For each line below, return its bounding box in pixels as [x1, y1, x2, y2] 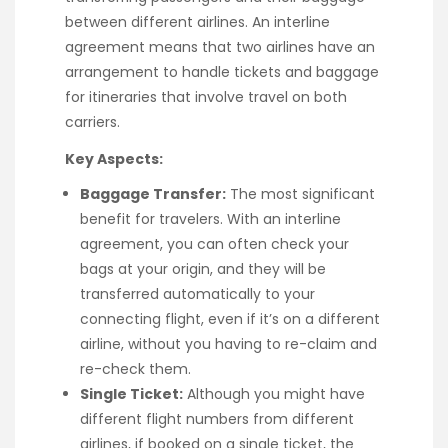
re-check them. [80, 358, 191, 379]
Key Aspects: [65, 148, 163, 169]
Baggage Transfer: [80, 183, 226, 204]
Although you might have [183, 383, 365, 404]
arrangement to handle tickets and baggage [65, 62, 379, 83]
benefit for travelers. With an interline [80, 208, 341, 229]
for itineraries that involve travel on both [65, 87, 347, 108]
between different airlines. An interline [65, 12, 330, 33]
